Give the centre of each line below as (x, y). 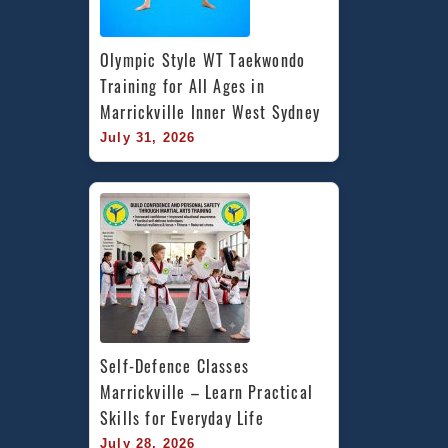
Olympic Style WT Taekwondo (203, 59)
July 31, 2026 (148, 137)
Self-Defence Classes (174, 365)
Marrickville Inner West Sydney (210, 111)
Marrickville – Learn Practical (206, 391)
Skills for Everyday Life (182, 417)
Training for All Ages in (182, 85)
